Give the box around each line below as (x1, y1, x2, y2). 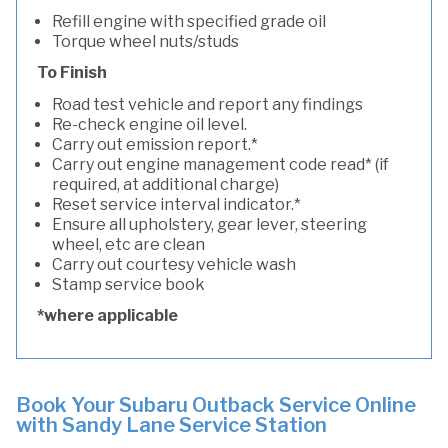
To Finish (37, 63, 107, 82)
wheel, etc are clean (52, 235, 205, 254)
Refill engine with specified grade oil (52, 12, 326, 31)
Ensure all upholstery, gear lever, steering (52, 215, 367, 234)
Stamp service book (52, 275, 205, 294)
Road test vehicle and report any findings (52, 95, 363, 114)
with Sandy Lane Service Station (16, 413, 327, 437)
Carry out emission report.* (52, 135, 258, 154)
